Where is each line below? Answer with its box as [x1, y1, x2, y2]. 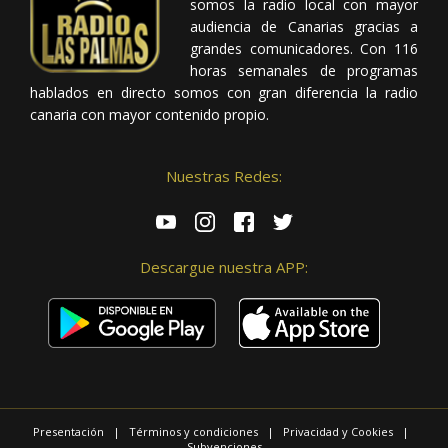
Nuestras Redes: [166, 165, 282, 186]
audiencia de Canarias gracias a [190, 16, 418, 36]
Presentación [33, 423, 104, 439]
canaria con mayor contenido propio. [30, 104, 269, 124]
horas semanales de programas [190, 60, 418, 80]
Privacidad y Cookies [283, 423, 393, 439]
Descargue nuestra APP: [140, 256, 308, 277]
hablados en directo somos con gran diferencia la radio [30, 82, 418, 102]
